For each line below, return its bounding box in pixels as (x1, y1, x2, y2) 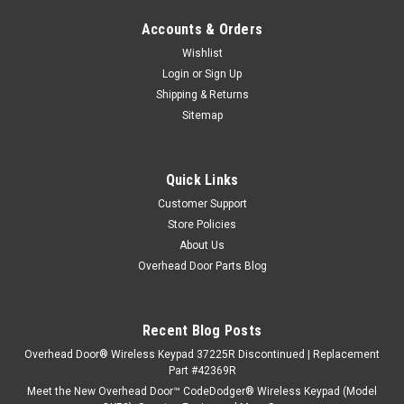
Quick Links (165, 170, 239, 188)
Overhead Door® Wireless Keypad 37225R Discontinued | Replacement (24, 347, 380, 361)
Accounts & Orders (141, 20, 263, 38)
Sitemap (181, 108, 223, 122)
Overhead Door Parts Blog (137, 259, 267, 272)
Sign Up (205, 67, 243, 80)
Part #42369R (168, 363, 236, 377)
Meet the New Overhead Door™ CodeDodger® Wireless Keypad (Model (27, 384, 377, 398)
